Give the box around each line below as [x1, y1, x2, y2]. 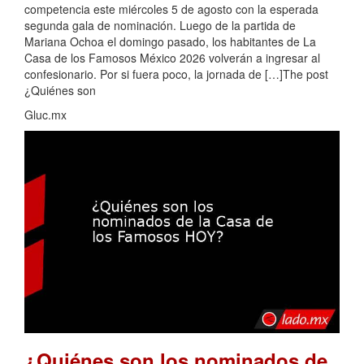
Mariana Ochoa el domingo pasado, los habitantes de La [24, 32, 316, 50]
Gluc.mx [24, 106, 67, 123]
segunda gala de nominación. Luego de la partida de [24, 16, 296, 33]
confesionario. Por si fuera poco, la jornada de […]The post [24, 65, 328, 82]
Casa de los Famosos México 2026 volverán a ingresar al [24, 49, 320, 66]
